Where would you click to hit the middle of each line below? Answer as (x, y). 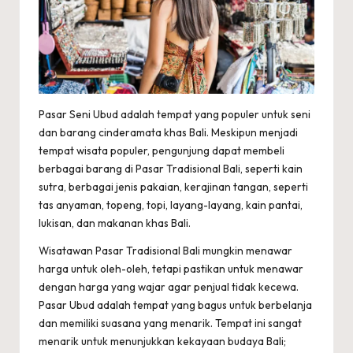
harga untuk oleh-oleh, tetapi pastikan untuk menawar (171, 269)
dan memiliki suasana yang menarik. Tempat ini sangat (170, 323)
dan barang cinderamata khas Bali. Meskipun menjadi (168, 133)
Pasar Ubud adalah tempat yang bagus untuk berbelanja (175, 305)
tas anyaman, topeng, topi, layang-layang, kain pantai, (171, 205)
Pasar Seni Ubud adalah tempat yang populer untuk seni (175, 115)
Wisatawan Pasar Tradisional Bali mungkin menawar (165, 251)
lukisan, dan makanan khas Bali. (115, 223)
